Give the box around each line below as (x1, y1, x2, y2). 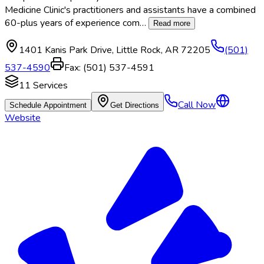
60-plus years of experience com (5, 16, 140, 30)
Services (31, 79, 68, 93)
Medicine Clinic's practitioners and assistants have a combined (5, 4, 256, 17)
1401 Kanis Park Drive (19, 44, 112, 57)
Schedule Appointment (9, 101, 87, 110)
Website (5, 111, 41, 125)
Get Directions (110, 101, 159, 110)
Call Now (178, 98, 216, 112)
